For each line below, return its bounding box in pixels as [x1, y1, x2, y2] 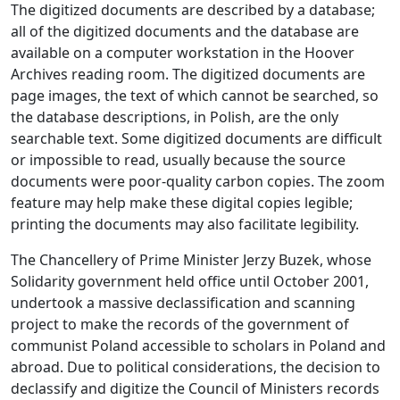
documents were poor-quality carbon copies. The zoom [11, 171, 385, 192]
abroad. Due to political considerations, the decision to [11, 357, 380, 378]
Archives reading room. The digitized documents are [11, 64, 365, 85]
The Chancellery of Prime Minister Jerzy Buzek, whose [11, 250, 371, 271]
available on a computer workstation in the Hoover [11, 43, 354, 63]
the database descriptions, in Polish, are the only [11, 107, 338, 128]
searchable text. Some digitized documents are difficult [11, 129, 382, 149]
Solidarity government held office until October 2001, [11, 271, 369, 292]
